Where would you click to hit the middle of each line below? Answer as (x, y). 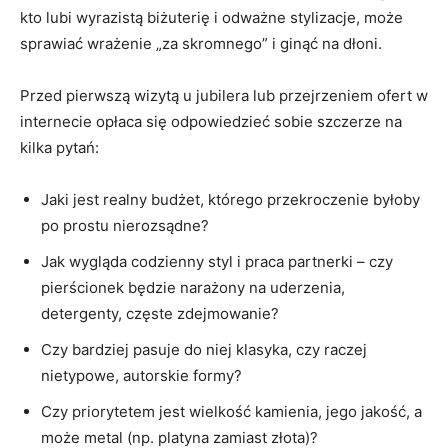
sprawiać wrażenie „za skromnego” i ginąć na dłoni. (201, 44)
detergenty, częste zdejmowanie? (160, 314)
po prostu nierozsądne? (125, 226)
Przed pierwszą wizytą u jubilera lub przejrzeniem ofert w (224, 96)
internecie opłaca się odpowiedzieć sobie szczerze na (211, 122)
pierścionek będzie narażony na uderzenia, (193, 288)
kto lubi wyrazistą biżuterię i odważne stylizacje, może (211, 18)
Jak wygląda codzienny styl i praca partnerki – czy (217, 262)
